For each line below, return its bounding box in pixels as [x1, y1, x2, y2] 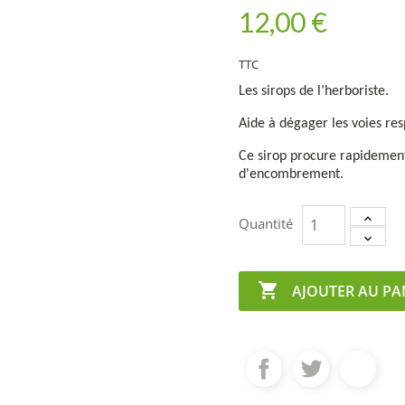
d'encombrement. [239, 167, 347, 183]
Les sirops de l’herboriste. [239, 84, 389, 99]
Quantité [239, 214, 293, 233]
